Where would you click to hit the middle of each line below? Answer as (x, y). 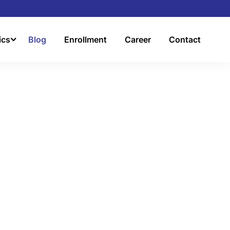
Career (138, 40)
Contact (185, 40)
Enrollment (85, 40)
